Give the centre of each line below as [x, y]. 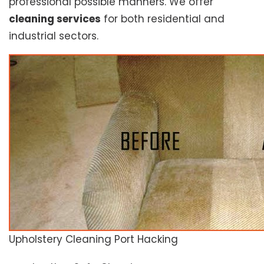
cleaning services [55, 19]
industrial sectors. [54, 36]
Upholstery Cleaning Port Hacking [93, 240]
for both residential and [163, 19]
